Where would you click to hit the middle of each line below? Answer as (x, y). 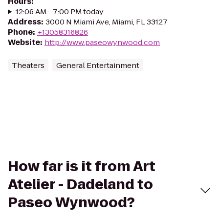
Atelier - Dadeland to (80, 185)
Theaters (28, 65)
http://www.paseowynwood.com (102, 42)
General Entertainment (98, 65)
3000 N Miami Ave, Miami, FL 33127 (107, 22)
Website (24, 42)
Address (24, 22)
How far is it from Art (82, 166)
